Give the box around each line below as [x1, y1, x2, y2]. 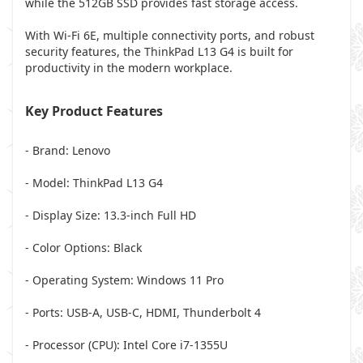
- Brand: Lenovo [25, 143, 110, 158]
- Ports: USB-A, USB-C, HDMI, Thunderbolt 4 [25, 305, 261, 320]
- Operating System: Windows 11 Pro [25, 272, 224, 288]
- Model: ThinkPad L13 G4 [25, 175, 163, 190]
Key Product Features [25, 102, 163, 120]
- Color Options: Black [25, 240, 142, 255]
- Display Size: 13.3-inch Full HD [25, 207, 196, 223]
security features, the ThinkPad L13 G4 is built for [25, 44, 293, 59]
